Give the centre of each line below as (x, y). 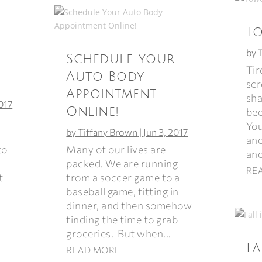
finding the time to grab (122, 219)
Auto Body (105, 76)
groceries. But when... (119, 233)
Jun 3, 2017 (166, 132)
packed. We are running (122, 163)
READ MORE (93, 249)
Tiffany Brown (108, 132)
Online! (93, 111)
